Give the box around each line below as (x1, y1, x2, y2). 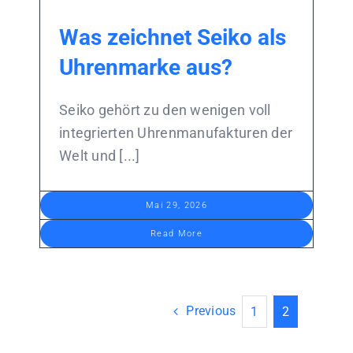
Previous (186, 303, 236, 319)
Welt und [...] (58, 147, 140, 164)
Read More (150, 228, 203, 239)
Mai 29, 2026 (146, 199, 207, 210)
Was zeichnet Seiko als (58, 24, 286, 50)
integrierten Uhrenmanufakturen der (58, 124, 293, 141)
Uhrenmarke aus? (58, 54, 232, 80)
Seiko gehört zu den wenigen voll (58, 101, 271, 118)
